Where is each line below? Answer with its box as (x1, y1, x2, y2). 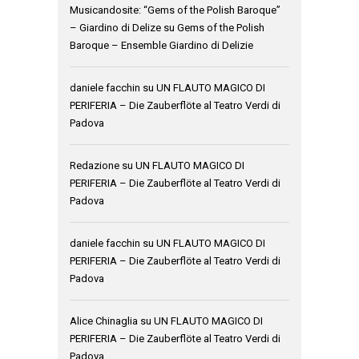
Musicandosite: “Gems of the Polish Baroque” (70, 4, 280, 17)
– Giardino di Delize (70, 22, 161, 34)
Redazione (70, 159, 119, 172)
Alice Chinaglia (70, 315, 138, 328)
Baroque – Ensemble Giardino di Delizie (70, 39, 253, 52)
